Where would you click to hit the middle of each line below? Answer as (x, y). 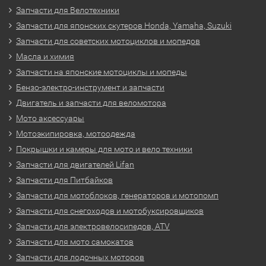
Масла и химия (45, 56)
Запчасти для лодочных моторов (80, 257)
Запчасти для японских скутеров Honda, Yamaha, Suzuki (124, 26)
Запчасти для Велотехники (68, 10)
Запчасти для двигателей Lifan (75, 164)
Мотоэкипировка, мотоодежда (76, 134)
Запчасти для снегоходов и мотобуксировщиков (110, 211)
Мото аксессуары (50, 118)
